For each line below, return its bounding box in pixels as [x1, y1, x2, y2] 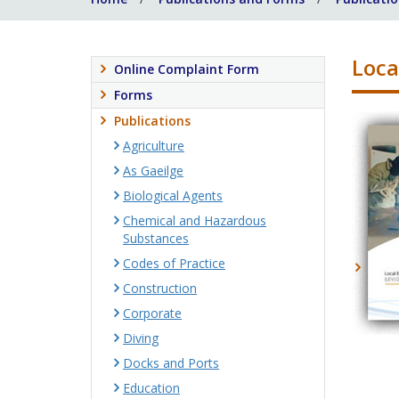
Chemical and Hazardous [123, 212, 266, 229]
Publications [114, 112, 191, 129]
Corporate [123, 305, 182, 322]
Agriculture [123, 137, 184, 154]
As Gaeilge [123, 162, 183, 179]
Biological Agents [123, 187, 223, 204]
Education [123, 379, 180, 396]
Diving [123, 330, 159, 346]
